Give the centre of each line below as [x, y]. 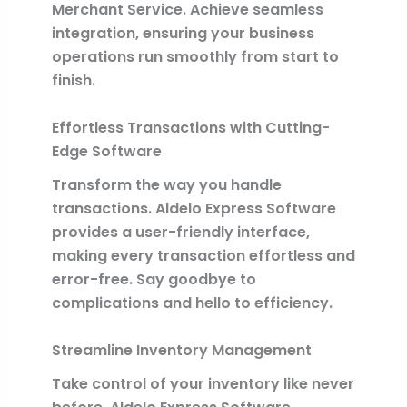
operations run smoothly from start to [195, 57]
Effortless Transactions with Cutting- [190, 128]
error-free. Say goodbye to [154, 280]
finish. [73, 81]
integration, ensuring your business [183, 34]
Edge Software [106, 152]
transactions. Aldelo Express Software [194, 209]
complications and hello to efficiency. [192, 303]
